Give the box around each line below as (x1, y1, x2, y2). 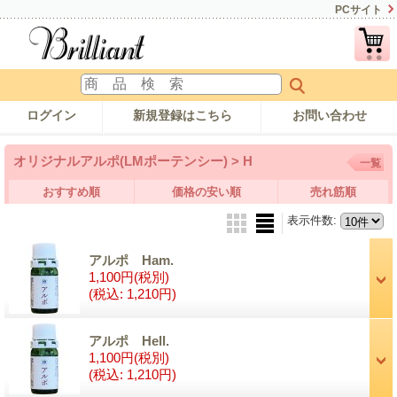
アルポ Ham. (89, 252, 174, 268)
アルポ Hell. (89, 332, 169, 348)
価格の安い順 (171, 184, 241, 198)
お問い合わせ (292, 107, 367, 122)
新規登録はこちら (132, 107, 232, 122)
